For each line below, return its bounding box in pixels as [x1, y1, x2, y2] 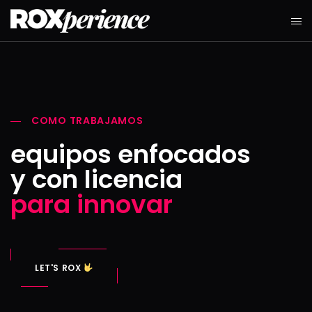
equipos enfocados [10, 136, 251, 172]
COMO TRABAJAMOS [31, 114, 143, 127]
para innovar [10, 187, 173, 222]
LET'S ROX [35, 262, 84, 274]
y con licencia [10, 162, 182, 197]
